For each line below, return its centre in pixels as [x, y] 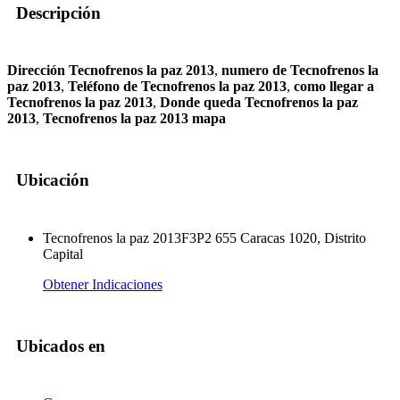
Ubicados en [61, 346]
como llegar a [334, 87]
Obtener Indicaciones [103, 284]
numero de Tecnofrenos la [300, 71]
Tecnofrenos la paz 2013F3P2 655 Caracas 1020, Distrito [204, 237]
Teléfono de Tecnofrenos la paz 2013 [177, 87]
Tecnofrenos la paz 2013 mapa [134, 119]
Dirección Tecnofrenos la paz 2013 [111, 71]
